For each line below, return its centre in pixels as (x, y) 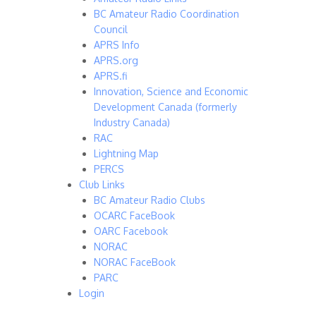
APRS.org (116, 60)
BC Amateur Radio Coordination (166, 14)
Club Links (102, 184)
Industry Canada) (132, 122)
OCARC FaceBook (134, 215)
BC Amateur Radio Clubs (150, 200)
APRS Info (117, 45)
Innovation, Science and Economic (171, 91)
